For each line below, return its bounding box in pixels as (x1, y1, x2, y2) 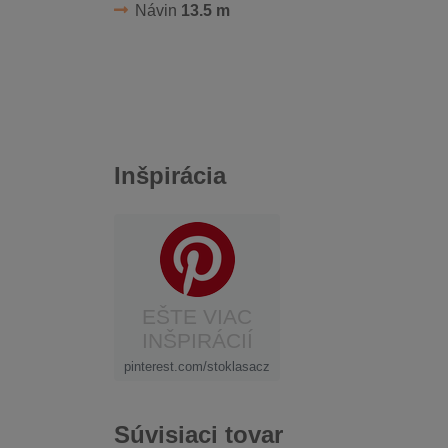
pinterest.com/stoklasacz (124, 359, 270, 375)
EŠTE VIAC (142, 305, 252, 329)
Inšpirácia (114, 162, 226, 190)
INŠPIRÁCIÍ (141, 329, 253, 353)
